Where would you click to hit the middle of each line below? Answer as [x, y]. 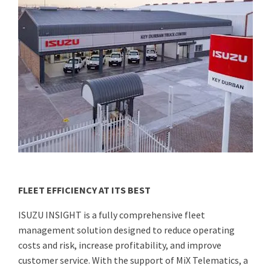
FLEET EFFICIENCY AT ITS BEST [84, 190]
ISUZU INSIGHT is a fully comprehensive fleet [112, 214]
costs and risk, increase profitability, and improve [120, 245]
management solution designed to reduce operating [126, 230]
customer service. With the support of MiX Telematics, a [133, 260]
